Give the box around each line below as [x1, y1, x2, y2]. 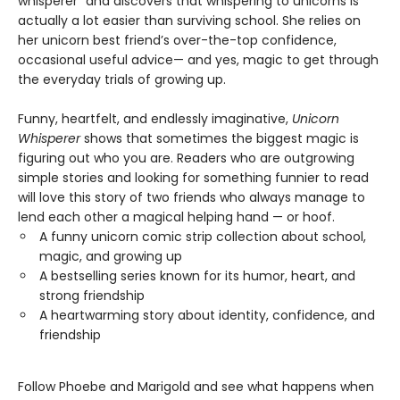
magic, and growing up [39, 247, 182, 265]
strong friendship [39, 287, 145, 304]
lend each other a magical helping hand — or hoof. [18, 208, 335, 226]
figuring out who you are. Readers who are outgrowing [18, 149, 354, 167]
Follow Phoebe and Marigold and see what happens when [18, 378, 374, 396]
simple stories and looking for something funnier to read [18, 169, 369, 187]
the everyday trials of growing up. [18, 71, 226, 88]
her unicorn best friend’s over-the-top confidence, [18, 31, 337, 49]
